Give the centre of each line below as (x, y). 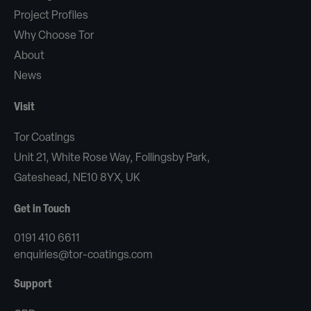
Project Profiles (51, 16)
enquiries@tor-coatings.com (83, 255)
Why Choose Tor (54, 36)
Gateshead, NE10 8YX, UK (77, 178)
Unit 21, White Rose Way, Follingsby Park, (112, 158)
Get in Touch (42, 210)
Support (33, 285)
